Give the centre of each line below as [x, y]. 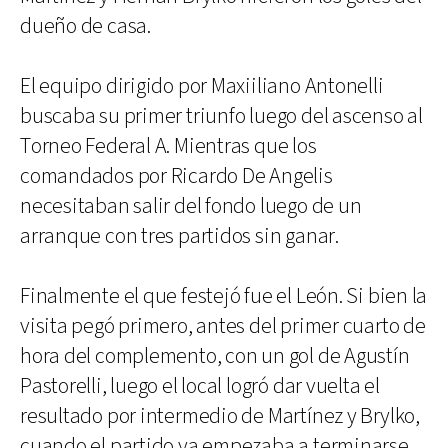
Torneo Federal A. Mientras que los [168, 147]
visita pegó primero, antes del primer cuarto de [223, 327]
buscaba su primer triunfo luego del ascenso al [221, 117]
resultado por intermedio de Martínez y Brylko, [220, 417]
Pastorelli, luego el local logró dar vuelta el [200, 387]
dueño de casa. [85, 27]
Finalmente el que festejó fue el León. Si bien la [224, 297]
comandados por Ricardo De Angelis [176, 177]
